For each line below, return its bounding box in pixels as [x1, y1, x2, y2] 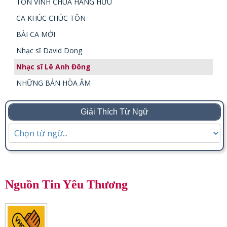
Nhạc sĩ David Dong [16, 46, 82, 55]
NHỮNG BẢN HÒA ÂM [16, 78, 91, 88]
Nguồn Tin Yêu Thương [5, 178, 128, 191]
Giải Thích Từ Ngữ [81, 107, 148, 116]
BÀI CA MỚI [16, 29, 55, 39]
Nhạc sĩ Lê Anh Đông [16, 62, 91, 71]
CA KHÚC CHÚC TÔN [16, 13, 86, 23]
